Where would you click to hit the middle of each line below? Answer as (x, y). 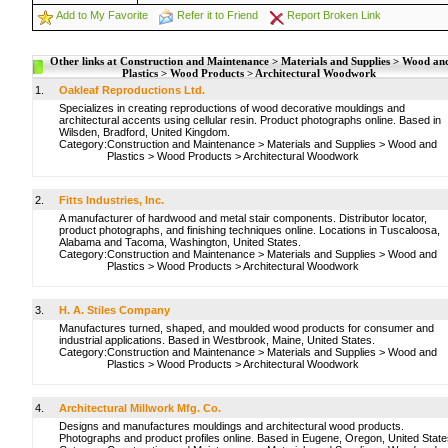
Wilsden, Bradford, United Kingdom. (144, 132)
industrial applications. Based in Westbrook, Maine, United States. (217, 340)
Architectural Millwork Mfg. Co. (140, 408)
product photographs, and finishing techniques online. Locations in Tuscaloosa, (249, 230)
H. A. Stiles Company (114, 310)
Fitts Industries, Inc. (111, 200)
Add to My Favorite (102, 15)
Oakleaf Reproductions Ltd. (132, 90)
